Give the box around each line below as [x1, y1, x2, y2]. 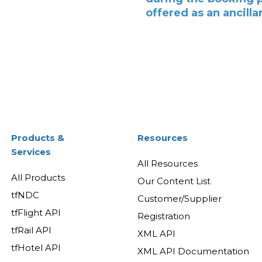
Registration [137, 210, 191, 222]
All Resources [137, 157, 198, 169]
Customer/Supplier [137, 192, 222, 204]
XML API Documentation [137, 245, 250, 257]
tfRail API [11, 224, 51, 236]
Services [11, 146, 51, 157]
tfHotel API [11, 242, 61, 253]
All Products [11, 171, 65, 183]
